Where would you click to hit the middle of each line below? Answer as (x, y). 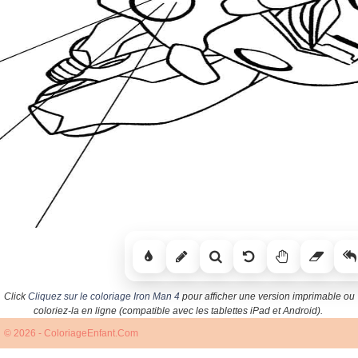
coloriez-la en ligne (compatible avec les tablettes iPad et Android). (178, 311)
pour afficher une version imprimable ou (267, 297)
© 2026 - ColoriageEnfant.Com (71, 334)
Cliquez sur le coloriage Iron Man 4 (103, 297)
